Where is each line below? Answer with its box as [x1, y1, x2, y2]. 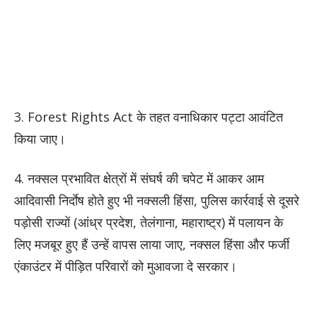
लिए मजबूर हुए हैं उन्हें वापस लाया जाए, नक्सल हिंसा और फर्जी [14, 236, 289, 253]
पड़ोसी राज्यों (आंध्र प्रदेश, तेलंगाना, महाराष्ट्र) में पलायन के [14, 214, 283, 231]
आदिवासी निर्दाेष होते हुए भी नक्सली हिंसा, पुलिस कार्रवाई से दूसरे [14, 192, 299, 209]
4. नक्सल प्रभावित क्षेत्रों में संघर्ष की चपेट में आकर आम [14, 170, 264, 188]
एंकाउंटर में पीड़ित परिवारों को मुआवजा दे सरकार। [14, 258, 237, 275]
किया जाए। [14, 130, 66, 148]
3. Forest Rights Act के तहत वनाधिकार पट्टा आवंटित [14, 108, 283, 126]
